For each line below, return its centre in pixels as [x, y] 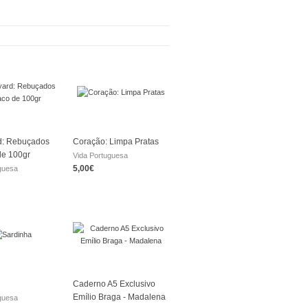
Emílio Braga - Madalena [119, 297]
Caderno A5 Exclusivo [114, 284]
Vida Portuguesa [100, 155]
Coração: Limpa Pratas [116, 142]
